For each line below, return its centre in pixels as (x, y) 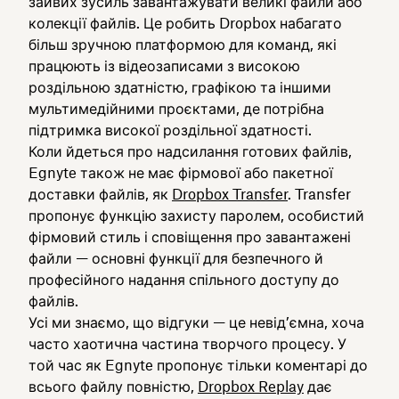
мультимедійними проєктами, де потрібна (176, 109)
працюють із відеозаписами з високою (164, 66)
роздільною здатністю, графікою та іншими (180, 87)
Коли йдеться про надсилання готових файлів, (190, 151)
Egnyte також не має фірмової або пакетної (181, 173)
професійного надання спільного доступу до (184, 280)
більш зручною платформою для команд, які (183, 45)
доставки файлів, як (100, 194)
